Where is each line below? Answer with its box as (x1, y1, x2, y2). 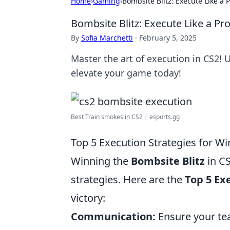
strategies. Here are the (71, 172, 185, 186)
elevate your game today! (71, 67, 181, 79)
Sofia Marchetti (81, 33, 133, 43)
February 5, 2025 (139, 33, 197, 43)
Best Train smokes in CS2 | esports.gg (71, 112, 180, 121)
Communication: (71, 209, 156, 223)
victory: (71, 191, 105, 205)
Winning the (71, 154, 131, 168)
